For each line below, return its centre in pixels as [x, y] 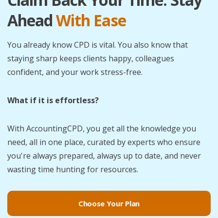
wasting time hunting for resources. [73, 169]
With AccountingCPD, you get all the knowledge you [102, 128]
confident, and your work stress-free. [75, 72]
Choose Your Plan [109, 203]
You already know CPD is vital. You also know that [98, 45]
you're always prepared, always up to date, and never [104, 155]
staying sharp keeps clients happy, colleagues [91, 58]
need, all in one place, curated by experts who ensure [104, 142]
